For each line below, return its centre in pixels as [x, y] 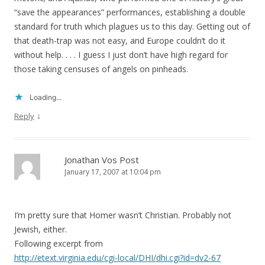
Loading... [46, 98]
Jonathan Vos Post [102, 160]
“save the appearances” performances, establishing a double [130, 12]
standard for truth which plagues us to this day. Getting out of [132, 27]
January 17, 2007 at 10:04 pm [113, 172]
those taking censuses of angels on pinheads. [101, 69]
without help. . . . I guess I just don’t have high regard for [121, 55]
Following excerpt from [59, 244]
